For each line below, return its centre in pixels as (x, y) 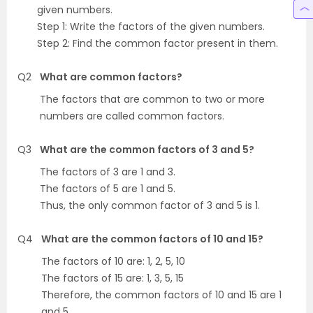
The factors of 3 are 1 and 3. (108, 172)
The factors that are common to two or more (152, 99)
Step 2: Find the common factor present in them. (158, 43)
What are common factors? (111, 77)
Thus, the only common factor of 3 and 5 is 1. (150, 205)
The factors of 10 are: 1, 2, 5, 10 (113, 261)
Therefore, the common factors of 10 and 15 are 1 (161, 295)
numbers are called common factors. (132, 116)
